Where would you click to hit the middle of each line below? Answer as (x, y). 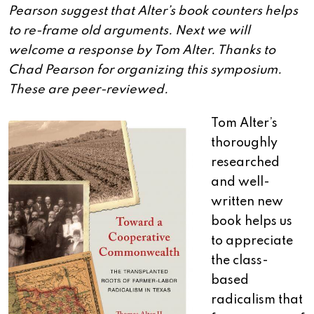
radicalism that (257, 300)
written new (247, 202)
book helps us (252, 222)
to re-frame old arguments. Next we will (129, 31)
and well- (240, 183)
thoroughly (244, 143)
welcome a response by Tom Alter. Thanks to (142, 51)
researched (245, 163)
